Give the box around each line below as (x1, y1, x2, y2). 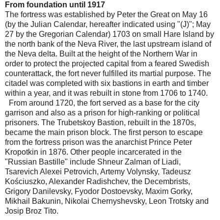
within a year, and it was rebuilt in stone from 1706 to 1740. (5, 88, 208, 97)
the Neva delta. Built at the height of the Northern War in (5, 49, 197, 58)
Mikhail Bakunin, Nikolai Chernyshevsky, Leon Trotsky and (5, 196, 209, 205)
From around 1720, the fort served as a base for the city (5, 98, 199, 107)
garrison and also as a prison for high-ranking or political (5, 108, 200, 117)
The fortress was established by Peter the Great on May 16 (5, 10, 208, 19)
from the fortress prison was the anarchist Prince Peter (5, 137, 192, 146)
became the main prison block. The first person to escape (5, 128, 203, 137)
